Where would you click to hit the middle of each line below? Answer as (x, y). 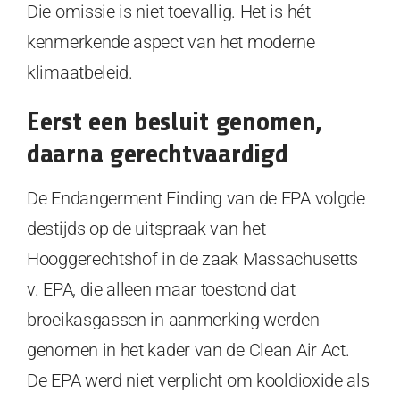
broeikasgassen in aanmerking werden (173, 319)
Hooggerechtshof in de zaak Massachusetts (193, 258)
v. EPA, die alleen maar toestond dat (161, 289)
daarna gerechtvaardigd (158, 153)
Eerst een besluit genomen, (175, 121)
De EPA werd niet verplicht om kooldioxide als (198, 380)
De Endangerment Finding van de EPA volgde (196, 198)
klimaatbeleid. (80, 72)
